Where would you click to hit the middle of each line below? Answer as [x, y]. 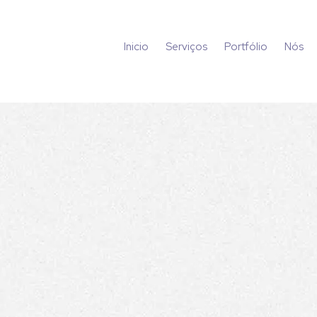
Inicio [137, 47]
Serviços [187, 47]
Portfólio [246, 47]
